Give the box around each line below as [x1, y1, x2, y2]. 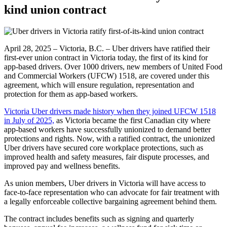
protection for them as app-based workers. [4, 90, 140, 99]
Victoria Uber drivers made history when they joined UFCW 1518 [4, 107, 216, 116]
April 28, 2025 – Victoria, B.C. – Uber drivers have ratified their [4, 44, 210, 53]
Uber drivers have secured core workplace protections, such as [4, 143, 203, 153]
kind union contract [4, 3, 106, 17]
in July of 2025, [4, 116, 54, 125]
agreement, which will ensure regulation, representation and [4, 81, 194, 90]
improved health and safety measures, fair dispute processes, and [4, 153, 209, 162]
